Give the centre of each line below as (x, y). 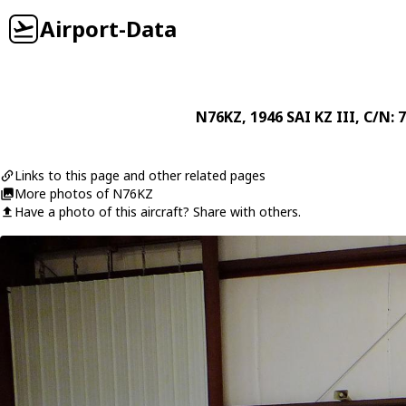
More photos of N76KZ (84, 193)
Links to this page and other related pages (140, 175)
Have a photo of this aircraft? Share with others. (158, 212)
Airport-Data (108, 29)
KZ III (334, 117)
